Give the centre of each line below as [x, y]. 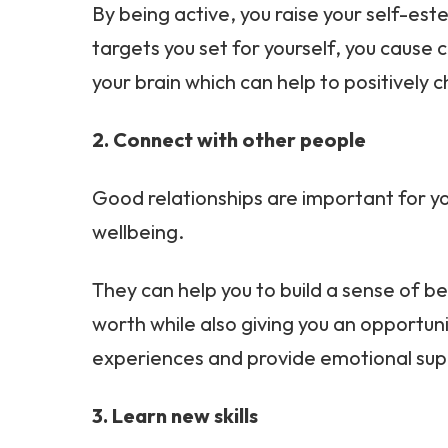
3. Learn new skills [175, 415]
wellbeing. [138, 231]
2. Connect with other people [229, 139]
